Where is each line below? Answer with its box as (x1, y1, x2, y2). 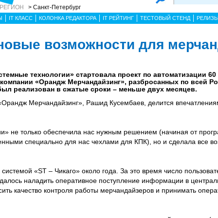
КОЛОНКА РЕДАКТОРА (39, 15, 96, 21)
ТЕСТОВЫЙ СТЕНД (140, 15, 190, 21)
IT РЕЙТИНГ (103, 15, 134, 21)
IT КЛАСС (9, 15, 33, 21)
